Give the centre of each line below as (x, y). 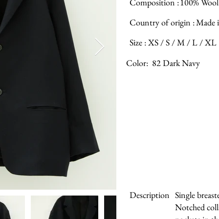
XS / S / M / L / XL (182, 42)
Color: (137, 63)
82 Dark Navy (176, 63)
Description (150, 195)
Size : (138, 42)
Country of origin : (162, 22)
